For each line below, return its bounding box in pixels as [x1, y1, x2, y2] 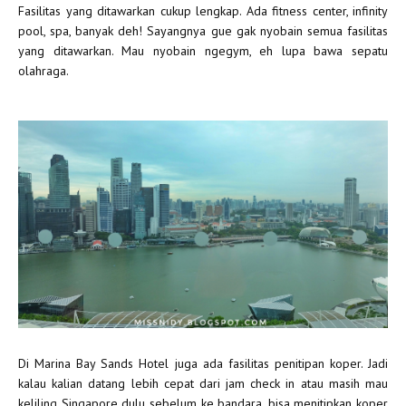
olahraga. [18, 62, 69, 79]
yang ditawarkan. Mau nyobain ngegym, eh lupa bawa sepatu [18, 42, 388, 59]
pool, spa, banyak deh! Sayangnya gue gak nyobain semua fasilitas [18, 22, 388, 39]
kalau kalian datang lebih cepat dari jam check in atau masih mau [18, 375, 388, 392]
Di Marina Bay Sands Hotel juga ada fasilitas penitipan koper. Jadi [18, 355, 388, 372]
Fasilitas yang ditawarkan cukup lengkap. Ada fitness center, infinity [18, 2, 388, 19]
